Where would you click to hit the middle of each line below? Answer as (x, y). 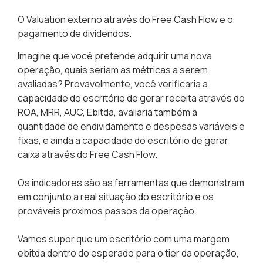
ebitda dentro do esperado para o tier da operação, (128, 253)
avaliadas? (40, 84)
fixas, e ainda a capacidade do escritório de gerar (123, 141)
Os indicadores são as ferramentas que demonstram (131, 183)
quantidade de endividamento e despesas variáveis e (131, 127)
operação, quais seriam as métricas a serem (113, 70)
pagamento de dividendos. (75, 33)
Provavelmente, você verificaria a (135, 84)
